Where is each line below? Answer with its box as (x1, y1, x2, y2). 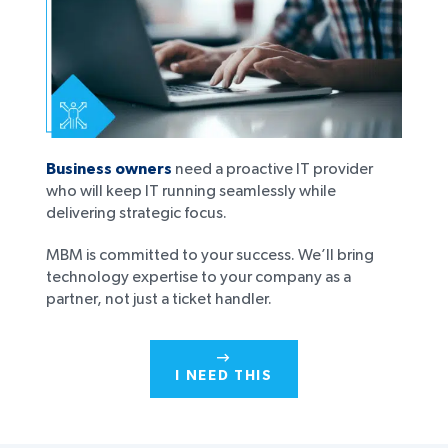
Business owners (46, 160, 172, 177)
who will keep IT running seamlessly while (46, 182, 336, 199)
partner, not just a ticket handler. (46, 290, 272, 307)
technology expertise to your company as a (46, 268, 351, 285)
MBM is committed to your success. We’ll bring (46, 246, 374, 263)
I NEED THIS (175, 368, 273, 383)
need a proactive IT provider (172, 160, 373, 177)
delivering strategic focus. (46, 204, 227, 221)
